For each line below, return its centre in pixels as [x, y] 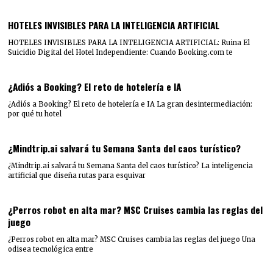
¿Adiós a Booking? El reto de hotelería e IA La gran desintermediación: [130, 104]
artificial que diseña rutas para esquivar [77, 176]
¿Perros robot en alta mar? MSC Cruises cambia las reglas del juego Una [132, 240]
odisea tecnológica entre [51, 250]
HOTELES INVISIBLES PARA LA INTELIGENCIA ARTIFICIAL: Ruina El [129, 42]
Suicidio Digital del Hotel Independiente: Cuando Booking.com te [121, 52]
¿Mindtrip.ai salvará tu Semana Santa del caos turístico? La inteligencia [131, 166]
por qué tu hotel [35, 114]
